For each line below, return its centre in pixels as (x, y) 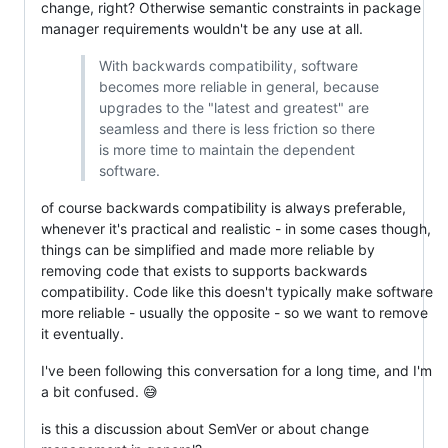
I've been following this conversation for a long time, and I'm (236, 370)
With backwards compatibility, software (228, 65)
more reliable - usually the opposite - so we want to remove (234, 312)
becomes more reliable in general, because (238, 86)
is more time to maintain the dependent (226, 149)
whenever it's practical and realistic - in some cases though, (236, 228)
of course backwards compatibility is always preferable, (223, 207)
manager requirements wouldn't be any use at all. (202, 28)
